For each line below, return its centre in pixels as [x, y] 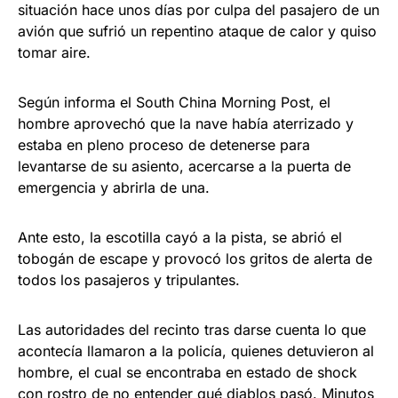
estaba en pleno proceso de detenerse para [164, 145]
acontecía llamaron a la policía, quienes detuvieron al [196, 351]
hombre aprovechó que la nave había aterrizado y [186, 123]
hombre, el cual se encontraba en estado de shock [187, 372]
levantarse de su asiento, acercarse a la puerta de [184, 166]
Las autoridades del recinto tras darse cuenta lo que [192, 330]
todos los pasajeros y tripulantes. [129, 280]
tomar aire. [54, 52]
